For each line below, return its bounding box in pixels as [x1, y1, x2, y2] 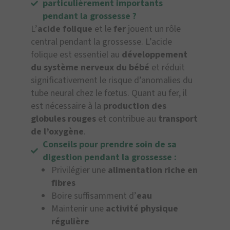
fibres [51, 177, 75, 190]
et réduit [149, 61, 185, 74]
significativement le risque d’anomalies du [31, 74, 193, 87]
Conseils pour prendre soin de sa [42, 138, 177, 151]
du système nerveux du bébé [31, 61, 149, 74]
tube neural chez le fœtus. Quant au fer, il [31, 87, 187, 100]
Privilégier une [51, 164, 106, 177]
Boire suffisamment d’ [51, 189, 137, 203]
